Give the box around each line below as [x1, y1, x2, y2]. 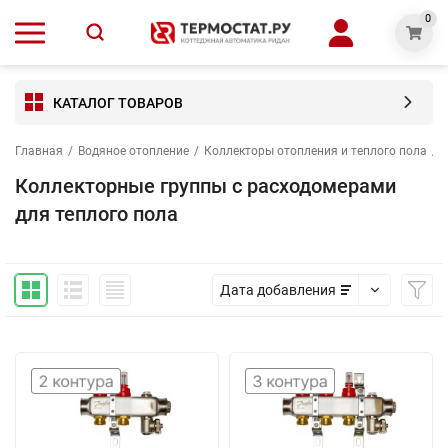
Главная [15, 144, 63, 158]
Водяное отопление [78, 144, 189, 158]
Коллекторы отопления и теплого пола [204, 144, 427, 158]
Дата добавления [220, 282, 336, 298]
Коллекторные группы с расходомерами [15, 174, 396, 198]
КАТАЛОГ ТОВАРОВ [53, 94, 183, 111]
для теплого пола [15, 202, 178, 226]
